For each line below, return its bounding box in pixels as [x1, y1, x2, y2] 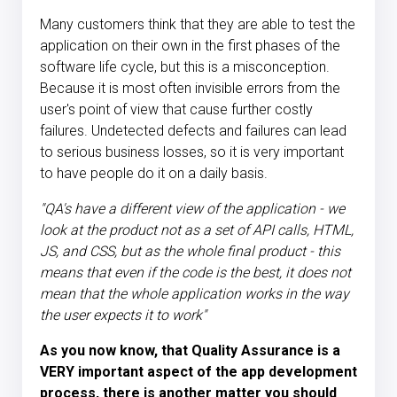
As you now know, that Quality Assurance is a [40, 341, 340, 359]
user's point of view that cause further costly [40, 100, 313, 118]
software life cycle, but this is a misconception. [40, 58, 330, 75]
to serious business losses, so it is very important [40, 143, 344, 160]
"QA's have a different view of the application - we [40, 199, 345, 217]
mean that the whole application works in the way [40, 284, 349, 302]
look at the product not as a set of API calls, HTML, [40, 221, 354, 238]
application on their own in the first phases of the [40, 36, 340, 54]
